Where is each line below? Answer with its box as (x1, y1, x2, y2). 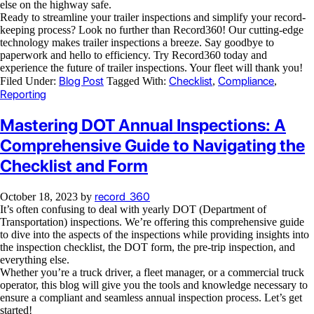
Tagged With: (107, 74, 169, 87)
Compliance (218, 74, 274, 88)
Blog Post (59, 74, 104, 88)
